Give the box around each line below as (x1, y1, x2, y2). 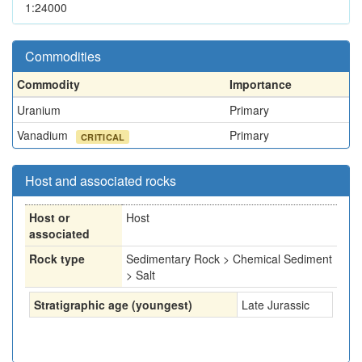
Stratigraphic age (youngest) (34, 297, 192, 313)
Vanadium (17, 127, 71, 143)
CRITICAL (81, 130, 125, 143)
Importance (229, 76, 292, 92)
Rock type (29, 250, 85, 267)
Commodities (25, 47, 101, 65)
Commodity (17, 76, 80, 92)
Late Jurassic (242, 297, 309, 313)
